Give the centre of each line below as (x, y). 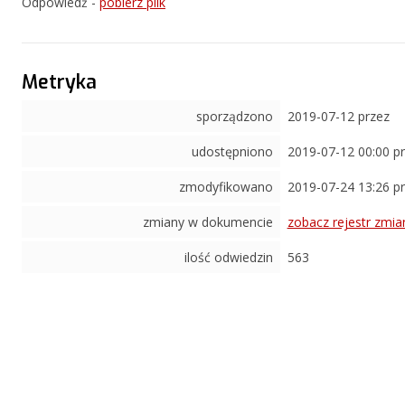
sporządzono (234, 116)
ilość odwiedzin (228, 257)
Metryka (59, 82)
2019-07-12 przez (338, 116)
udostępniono (232, 151)
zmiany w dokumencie (207, 221)
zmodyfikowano (226, 186)
